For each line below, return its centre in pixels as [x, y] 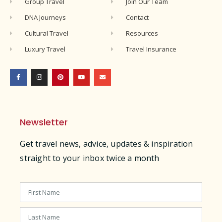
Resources [142, 33]
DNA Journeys [46, 17]
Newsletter [44, 122]
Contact [138, 17]
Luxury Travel [45, 49]
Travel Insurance [151, 49]
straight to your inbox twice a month [90, 158]
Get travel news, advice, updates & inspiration [107, 143]
